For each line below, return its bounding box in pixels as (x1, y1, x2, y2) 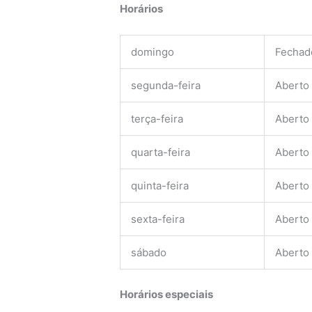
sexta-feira (131, 212, 185, 226)
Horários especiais (120, 288, 214, 302)
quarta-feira (131, 145, 191, 159)
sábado (131, 245, 167, 259)
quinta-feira (131, 178, 189, 192)
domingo (131, 45, 175, 58)
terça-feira (131, 111, 184, 125)
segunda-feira (131, 78, 201, 92)
